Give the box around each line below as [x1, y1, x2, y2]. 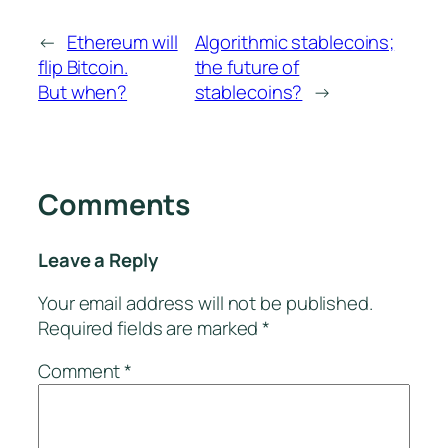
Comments [38, 184, 191, 224]
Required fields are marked [38, 314, 263, 341]
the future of [194, 53, 300, 80]
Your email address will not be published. [38, 289, 373, 316]
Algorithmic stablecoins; [194, 28, 395, 55]
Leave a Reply [38, 246, 158, 273]
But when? [38, 78, 128, 105]
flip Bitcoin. [38, 53, 128, 80]
